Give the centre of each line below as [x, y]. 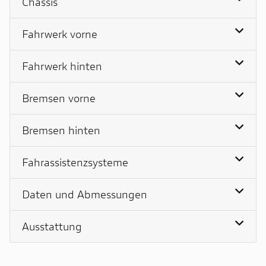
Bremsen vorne [59, 98]
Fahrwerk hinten [62, 66]
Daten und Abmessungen [85, 194]
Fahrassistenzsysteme [75, 162]
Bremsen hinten [61, 130]
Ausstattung [52, 226]
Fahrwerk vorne [60, 34]
